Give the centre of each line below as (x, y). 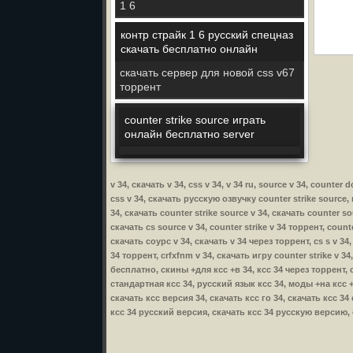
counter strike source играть (195, 120)
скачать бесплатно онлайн (189, 49)
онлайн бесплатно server (190, 134)
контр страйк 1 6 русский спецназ (207, 35)
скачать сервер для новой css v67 (207, 72)
